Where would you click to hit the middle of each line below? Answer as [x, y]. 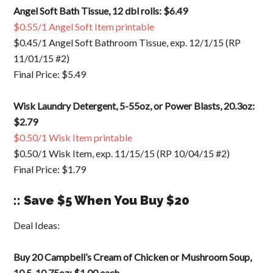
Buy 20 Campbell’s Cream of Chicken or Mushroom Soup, [133, 257]
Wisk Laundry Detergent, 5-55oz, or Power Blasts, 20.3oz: [134, 105]
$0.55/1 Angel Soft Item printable [84, 26]
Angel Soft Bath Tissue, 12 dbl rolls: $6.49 [101, 10]
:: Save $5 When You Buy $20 [102, 200]
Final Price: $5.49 [50, 74]
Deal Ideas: [37, 225]
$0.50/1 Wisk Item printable [73, 137]
